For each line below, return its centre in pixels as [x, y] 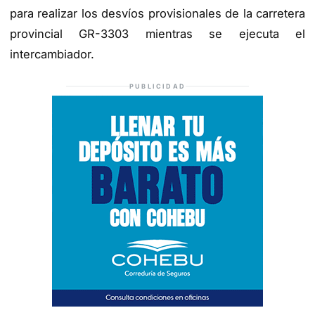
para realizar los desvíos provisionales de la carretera [157, 14]
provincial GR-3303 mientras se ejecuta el [157, 34]
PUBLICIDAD [157, 86]
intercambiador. [52, 54]
